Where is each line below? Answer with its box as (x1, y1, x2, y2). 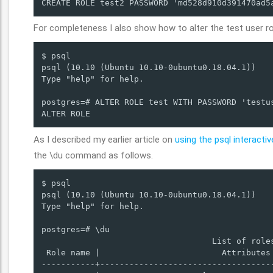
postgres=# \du (41, 224, 110, 234)
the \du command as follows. (34, 149, 153, 161)
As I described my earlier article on (34, 133, 175, 145)
